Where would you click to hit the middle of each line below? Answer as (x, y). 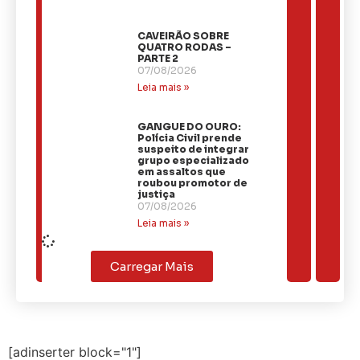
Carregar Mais (152, 266)
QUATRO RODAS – (185, 47)
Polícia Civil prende (190, 137)
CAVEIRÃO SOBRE (184, 35)
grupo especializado (194, 160)
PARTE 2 (158, 58)
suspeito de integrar (194, 149)
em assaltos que (182, 171)
